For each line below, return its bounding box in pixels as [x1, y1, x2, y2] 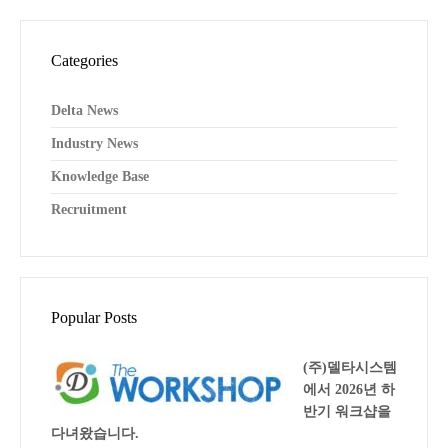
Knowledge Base [51, 169, 149, 184]
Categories [51, 52, 118, 69]
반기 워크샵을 [303, 404, 391, 419]
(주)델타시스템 [303, 360, 397, 375]
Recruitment [51, 202, 127, 217]
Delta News [51, 103, 118, 118]
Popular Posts [51, 309, 137, 326]
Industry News [51, 136, 138, 151]
